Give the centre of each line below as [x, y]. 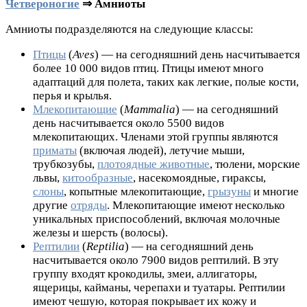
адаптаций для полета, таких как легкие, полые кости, [166, 82]
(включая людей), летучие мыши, [161, 150]
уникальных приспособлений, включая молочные [157, 219]
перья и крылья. [72, 95]
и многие [275, 191]
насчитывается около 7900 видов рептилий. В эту [156, 260]
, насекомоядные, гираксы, [199, 177]
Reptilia [106, 246]
